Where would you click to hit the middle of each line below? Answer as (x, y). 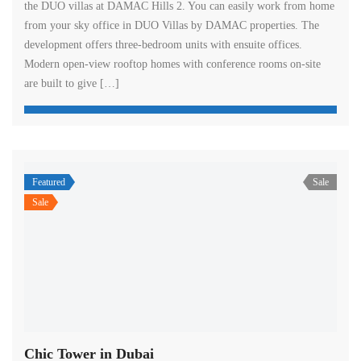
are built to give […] (72, 83)
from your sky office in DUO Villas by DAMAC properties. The (172, 25)
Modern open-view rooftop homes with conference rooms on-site (172, 64)
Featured (49, 182)
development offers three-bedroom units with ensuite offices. (163, 44)
